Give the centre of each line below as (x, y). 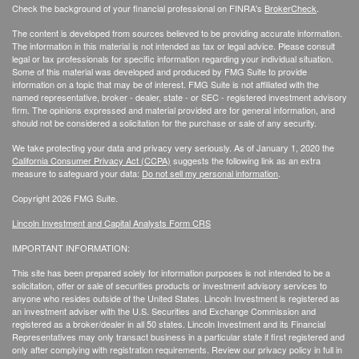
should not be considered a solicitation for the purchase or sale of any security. (164, 123)
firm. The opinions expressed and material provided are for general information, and (173, 110)
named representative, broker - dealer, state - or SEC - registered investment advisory (179, 97)
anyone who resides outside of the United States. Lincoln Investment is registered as (176, 298)
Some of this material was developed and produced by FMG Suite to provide (159, 72)
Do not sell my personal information (210, 173)
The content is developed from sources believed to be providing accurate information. (177, 33)
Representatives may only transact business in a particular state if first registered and (178, 337)
